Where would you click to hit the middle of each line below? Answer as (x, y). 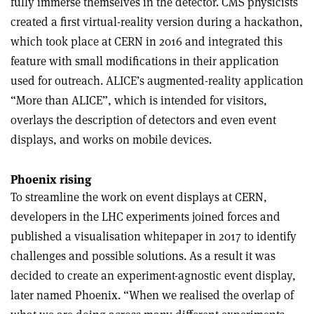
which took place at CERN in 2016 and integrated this (146, 42)
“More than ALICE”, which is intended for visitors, (139, 101)
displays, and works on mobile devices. (111, 140)
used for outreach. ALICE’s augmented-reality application (157, 81)
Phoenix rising (51, 180)
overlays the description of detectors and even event (143, 120)
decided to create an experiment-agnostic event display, (153, 276)
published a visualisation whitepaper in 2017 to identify (153, 237)
